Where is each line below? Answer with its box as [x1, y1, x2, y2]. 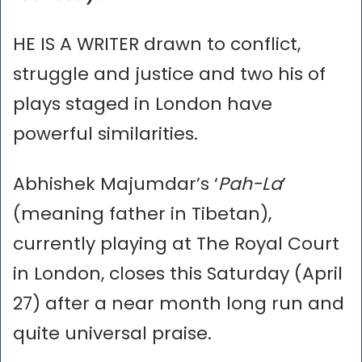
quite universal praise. [13, 320, 212, 346]
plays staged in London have [13, 90, 272, 116]
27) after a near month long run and [13, 290, 344, 316]
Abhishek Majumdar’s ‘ [13, 170, 218, 196]
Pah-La [218, 170, 282, 196]
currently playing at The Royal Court [13, 230, 339, 256]
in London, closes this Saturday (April [13, 260, 343, 286]
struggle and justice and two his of [13, 61, 326, 86]
